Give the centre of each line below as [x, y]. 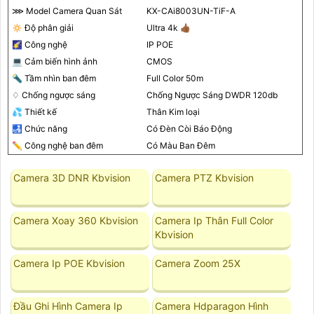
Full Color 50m [175, 78]
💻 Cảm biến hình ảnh [55, 61]
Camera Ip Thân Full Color [214, 220]
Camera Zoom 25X [198, 263]
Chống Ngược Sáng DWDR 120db [212, 95]
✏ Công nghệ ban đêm [57, 145]
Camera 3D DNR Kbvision [72, 177]
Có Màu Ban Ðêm [181, 145]
